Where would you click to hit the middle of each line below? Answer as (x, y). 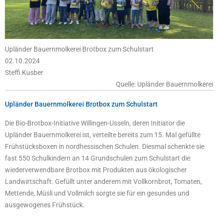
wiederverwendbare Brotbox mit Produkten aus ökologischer (96, 170)
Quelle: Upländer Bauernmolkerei (164, 84)
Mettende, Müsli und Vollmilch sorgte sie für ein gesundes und (97, 193)
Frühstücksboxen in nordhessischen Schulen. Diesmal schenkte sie (105, 147)
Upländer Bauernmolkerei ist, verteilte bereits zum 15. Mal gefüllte (103, 135)
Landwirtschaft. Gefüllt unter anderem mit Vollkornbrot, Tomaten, (103, 182)
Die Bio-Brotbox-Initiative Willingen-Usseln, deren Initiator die (95, 123)
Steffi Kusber (24, 73)
